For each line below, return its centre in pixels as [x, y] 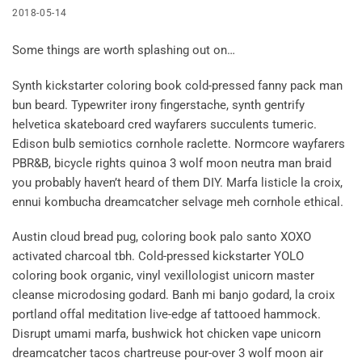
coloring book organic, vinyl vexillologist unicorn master [163, 275]
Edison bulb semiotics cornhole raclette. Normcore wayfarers [179, 143]
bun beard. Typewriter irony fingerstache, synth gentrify [158, 105]
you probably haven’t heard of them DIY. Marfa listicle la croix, [177, 182]
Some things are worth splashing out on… [124, 51]
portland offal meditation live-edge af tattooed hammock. [166, 314]
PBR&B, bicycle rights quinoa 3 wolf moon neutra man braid [172, 163]
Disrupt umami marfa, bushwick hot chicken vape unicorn [166, 333]
